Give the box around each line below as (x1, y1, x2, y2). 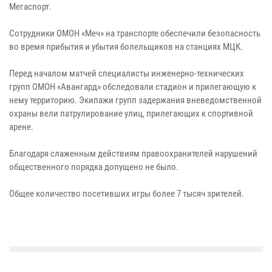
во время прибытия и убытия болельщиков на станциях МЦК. (9, 41, 243, 53)
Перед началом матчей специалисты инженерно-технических (9, 68, 244, 80)
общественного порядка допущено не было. (9, 161, 178, 173)
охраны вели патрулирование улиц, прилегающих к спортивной (9, 108, 253, 120)
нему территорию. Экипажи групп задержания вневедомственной (9, 95, 262, 106)
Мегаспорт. (9, 1, 52, 13)
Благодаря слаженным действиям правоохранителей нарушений (9, 148, 257, 160)
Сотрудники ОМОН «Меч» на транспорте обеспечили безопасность (9, 28, 260, 39)
